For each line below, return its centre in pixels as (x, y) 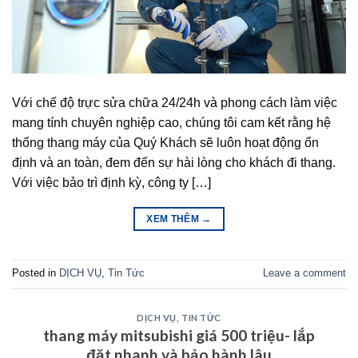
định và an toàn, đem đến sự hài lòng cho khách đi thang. (174, 162)
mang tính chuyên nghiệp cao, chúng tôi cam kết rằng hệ (171, 122)
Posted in (36, 272)
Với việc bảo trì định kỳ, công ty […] (111, 182)
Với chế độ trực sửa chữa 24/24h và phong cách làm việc (175, 102)
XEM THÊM (174, 219)
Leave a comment (304, 272)
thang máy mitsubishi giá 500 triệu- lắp (179, 336)
